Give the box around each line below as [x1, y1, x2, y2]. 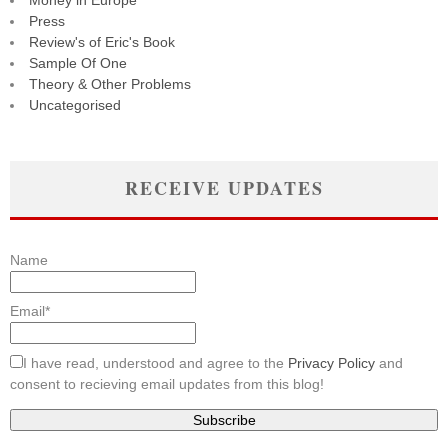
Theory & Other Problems [29, 76, 191, 93]
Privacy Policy [288, 354, 375, 371]
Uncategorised [29, 97, 121, 114]
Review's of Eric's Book [29, 34, 175, 51]
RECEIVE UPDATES [124, 175, 324, 202]
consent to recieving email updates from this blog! [10, 375, 324, 392]
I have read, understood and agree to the [23, 354, 288, 371]
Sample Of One [29, 55, 127, 72]
